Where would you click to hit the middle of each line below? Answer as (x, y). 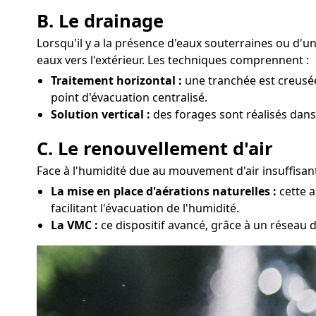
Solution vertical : (101, 115)
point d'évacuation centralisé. (129, 98)
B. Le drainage (100, 21)
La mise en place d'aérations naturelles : (164, 192)
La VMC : (74, 225)
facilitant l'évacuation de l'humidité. (145, 208)
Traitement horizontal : (116, 81)
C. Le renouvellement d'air (155, 149)
